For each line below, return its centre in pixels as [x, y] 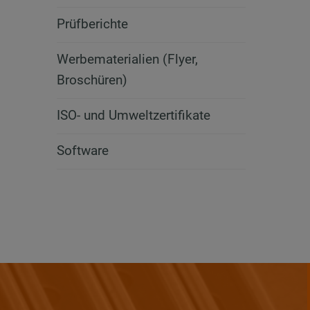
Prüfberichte [93, 24]
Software [83, 151]
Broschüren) [92, 80]
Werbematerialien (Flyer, [128, 60]
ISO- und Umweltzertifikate [134, 116]
